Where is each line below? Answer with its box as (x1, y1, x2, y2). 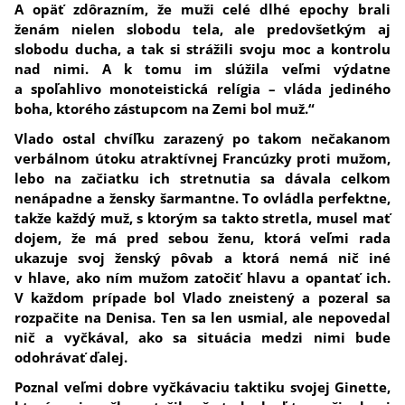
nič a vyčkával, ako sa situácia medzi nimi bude (14, 328, 391, 347)
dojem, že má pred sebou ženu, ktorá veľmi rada (14, 229, 391, 248)
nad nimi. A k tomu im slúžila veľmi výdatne (14, 60, 391, 79)
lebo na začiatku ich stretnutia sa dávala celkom (14, 169, 391, 188)
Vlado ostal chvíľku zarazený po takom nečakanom (14, 129, 391, 148)
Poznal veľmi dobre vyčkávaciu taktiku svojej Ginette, (14, 378, 391, 396)
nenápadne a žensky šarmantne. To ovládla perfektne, (14, 189, 391, 208)
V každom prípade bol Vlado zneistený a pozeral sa (14, 288, 391, 307)
